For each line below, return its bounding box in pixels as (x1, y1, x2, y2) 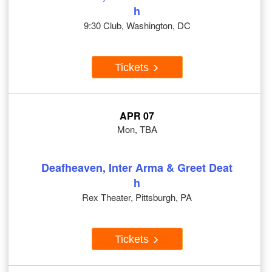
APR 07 (120, 109, 154, 123)
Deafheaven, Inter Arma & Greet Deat (41, 160, 233, 176)
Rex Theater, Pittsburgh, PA (82, 191, 192, 204)
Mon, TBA (117, 123, 157, 136)
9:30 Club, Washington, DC (83, 19, 191, 32)
